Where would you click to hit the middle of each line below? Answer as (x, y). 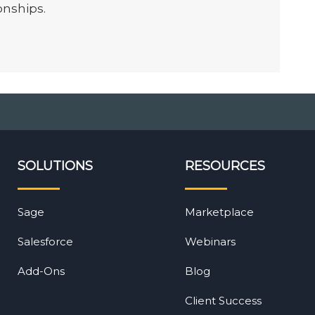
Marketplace (219, 212)
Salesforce (46, 241)
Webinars (210, 241)
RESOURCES (225, 166)
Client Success (223, 300)
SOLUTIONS (56, 166)
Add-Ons (41, 271)
